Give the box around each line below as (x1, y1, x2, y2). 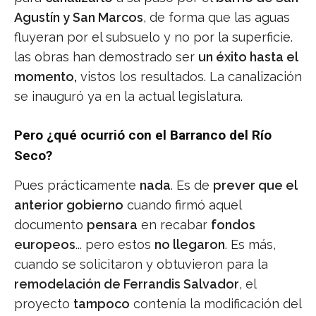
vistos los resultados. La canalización (77, 68, 302, 84)
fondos (211, 217, 255, 232)
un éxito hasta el (198, 49, 298, 64)
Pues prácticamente (14, 177, 140, 193)
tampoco (73, 296, 130, 311)
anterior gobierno (14, 197, 123, 212)
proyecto (14, 296, 73, 311)
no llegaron (154, 236, 225, 252)
